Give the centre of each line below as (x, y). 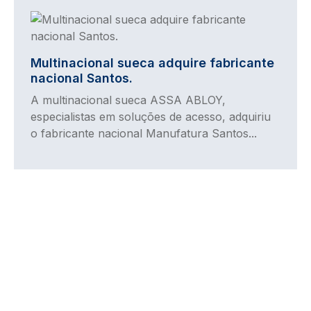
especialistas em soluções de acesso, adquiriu (151, 117)
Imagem (51, 19)
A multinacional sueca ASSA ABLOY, (128, 100)
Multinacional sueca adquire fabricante (152, 63)
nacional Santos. (82, 78)
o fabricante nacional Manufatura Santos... (144, 134)
